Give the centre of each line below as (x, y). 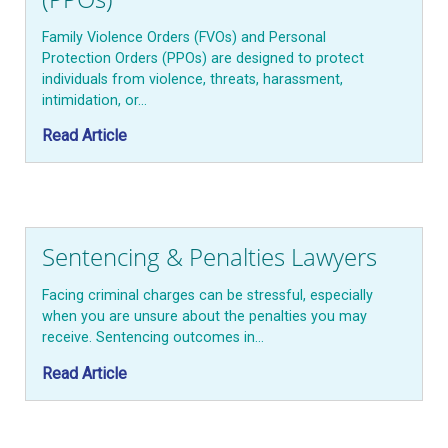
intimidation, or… (94, 100)
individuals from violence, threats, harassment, (192, 79)
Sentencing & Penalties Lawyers (212, 257)
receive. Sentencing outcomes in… (153, 338)
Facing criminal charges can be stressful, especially (207, 296)
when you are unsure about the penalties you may (204, 317)
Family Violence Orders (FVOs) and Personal (184, 37)
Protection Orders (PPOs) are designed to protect (203, 58)
